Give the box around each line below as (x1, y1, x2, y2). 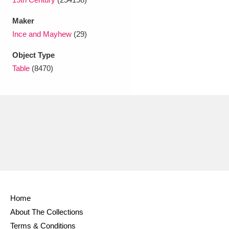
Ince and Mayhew (12, 30, 72, 38)
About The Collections (10, 208, 83, 216)
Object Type (12, 51, 55, 59)
